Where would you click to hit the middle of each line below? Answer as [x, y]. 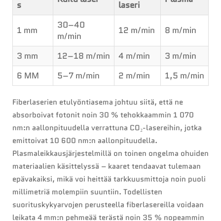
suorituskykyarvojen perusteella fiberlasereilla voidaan [108, 205]
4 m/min [134, 56]
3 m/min [181, 56]
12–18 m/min [84, 56]
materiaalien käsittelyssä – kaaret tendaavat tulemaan [107, 166]
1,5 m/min [184, 76]
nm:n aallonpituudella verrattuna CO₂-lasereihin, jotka [107, 128]
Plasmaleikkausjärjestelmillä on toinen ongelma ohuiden [110, 154]
